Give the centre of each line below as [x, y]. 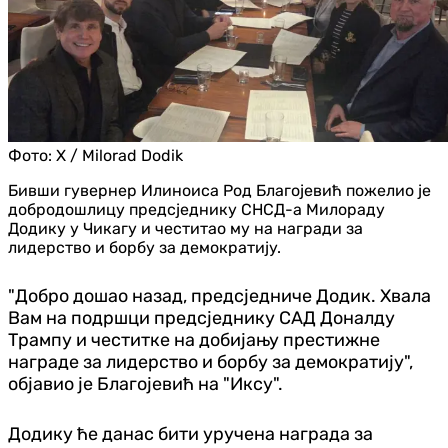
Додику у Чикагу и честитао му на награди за [185, 228]
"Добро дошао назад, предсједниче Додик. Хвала [219, 295]
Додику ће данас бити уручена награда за [190, 433]
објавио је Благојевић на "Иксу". [145, 383]
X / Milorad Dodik [119, 155]
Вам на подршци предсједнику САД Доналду [201, 317]
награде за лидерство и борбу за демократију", [210, 361]
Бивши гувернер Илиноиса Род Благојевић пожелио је [219, 190]
